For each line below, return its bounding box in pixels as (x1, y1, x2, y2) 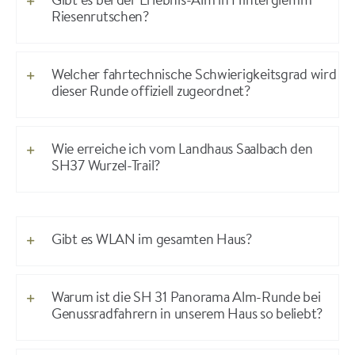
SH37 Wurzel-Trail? (51, 160, 161, 175)
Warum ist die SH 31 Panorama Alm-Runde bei (51, 292, 321, 307)
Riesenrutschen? (51, 11, 149, 26)
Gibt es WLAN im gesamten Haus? (51, 234, 252, 249)
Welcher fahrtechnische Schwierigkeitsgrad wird (51, 69, 337, 84)
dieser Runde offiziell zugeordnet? (51, 86, 250, 101)
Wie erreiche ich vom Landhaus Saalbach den (51, 143, 313, 158)
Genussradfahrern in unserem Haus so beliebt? (51, 308, 323, 323)
